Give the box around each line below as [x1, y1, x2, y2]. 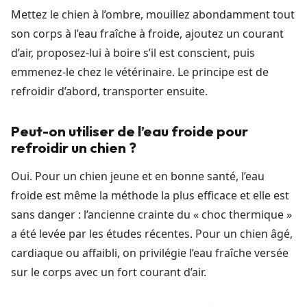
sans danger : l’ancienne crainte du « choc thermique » [11, 206, 292, 222]
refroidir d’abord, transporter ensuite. [11, 83, 208, 99]
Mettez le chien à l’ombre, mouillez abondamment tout [11, 6, 295, 22]
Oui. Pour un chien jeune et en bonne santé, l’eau [11, 168, 265, 184]
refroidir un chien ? [11, 138, 136, 156]
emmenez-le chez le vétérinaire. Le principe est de [11, 64, 269, 79]
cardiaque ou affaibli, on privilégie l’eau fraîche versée [11, 245, 288, 260]
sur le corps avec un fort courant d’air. [11, 264, 206, 280]
